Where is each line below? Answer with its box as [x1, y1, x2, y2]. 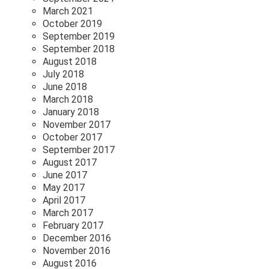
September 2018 [43, 43, 115, 55]
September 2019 [43, 31, 115, 43]
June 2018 [43, 81, 87, 93]
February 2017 [43, 220, 103, 232]
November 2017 [43, 119, 110, 131]
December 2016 [43, 232, 111, 244]
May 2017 [43, 182, 85, 194]
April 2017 [43, 195, 85, 207]
